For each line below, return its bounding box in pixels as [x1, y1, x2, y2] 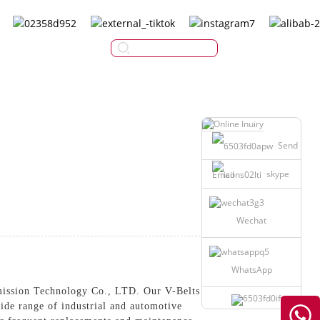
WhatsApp [231, 263, 272, 276]
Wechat [236, 214, 266, 227]
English [263, 41, 299, 55]
